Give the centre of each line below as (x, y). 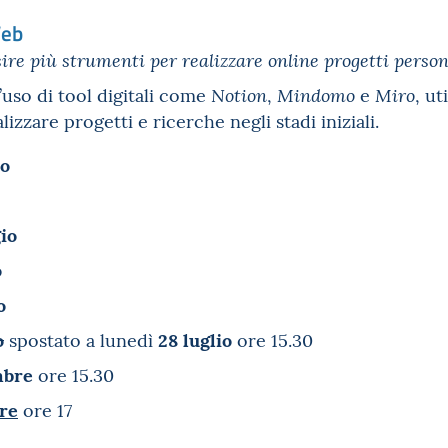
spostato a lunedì (83, 339)
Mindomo (318, 95)
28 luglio (197, 338)
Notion (239, 95)
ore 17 (45, 409)
